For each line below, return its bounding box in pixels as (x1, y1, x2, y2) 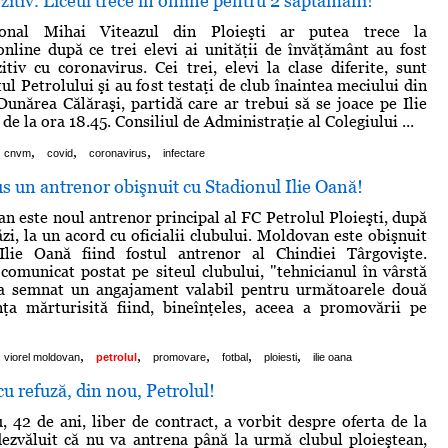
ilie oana (313, 350, 352, 363)
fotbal (222, 350, 248, 363)
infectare (163, 146, 205, 159)
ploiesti (264, 350, 297, 363)
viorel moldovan (4, 350, 80, 363)
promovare (153, 350, 206, 363)
